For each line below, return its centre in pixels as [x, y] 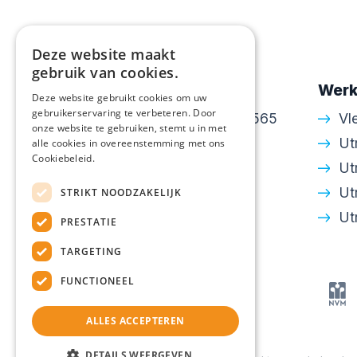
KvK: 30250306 [143, 217]
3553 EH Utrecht [148, 143]
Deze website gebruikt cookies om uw [120, 98]
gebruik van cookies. [105, 73]
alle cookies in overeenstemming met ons [129, 143]
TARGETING [91, 251]
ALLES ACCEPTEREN [135, 321]
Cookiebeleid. [63, 158]
